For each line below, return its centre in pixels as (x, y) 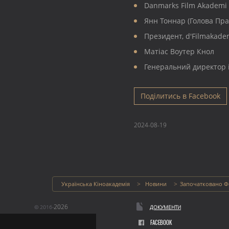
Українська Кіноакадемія (96, 184)
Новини (156, 184)
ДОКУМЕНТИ (165, 207)
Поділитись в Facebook (180, 96)
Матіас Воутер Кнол (179, 52)
